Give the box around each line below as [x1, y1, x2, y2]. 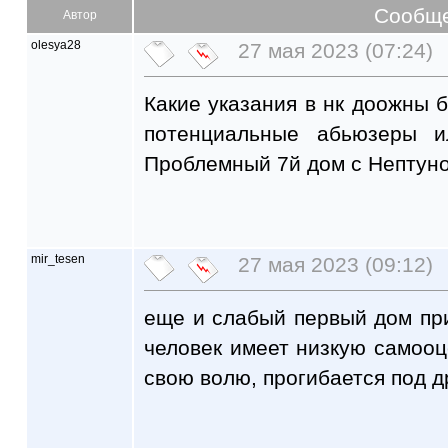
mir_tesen [31, 252, 85, 266]
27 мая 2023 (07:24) [232, 39, 433, 63]
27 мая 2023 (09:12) [232, 253, 433, 277]
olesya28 [31, 38, 81, 52]
